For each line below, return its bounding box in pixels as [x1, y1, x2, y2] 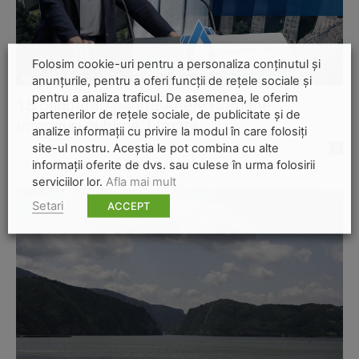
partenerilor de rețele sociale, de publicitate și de [32, 107, 301, 121]
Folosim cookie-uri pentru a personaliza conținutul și [32, 56, 321, 71]
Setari [32, 198, 63, 212]
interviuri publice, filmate [16, 116, 199, 136]
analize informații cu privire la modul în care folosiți [32, 123, 307, 138]
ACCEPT [107, 199, 150, 212]
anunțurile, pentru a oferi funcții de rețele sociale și [32, 73, 312, 87]
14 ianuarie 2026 [97, 141, 166, 154]
